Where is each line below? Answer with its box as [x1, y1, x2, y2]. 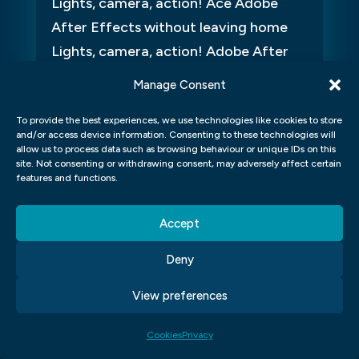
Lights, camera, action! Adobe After [50, 42, 288, 61]
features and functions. [16, 172, 118, 184]
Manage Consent [133, 78, 226, 92]
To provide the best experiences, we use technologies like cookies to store [16, 115, 342, 126]
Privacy [181, 329, 213, 341]
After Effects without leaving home [50, 18, 288, 37]
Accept [159, 216, 200, 231]
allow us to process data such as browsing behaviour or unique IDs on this [16, 143, 336, 155]
